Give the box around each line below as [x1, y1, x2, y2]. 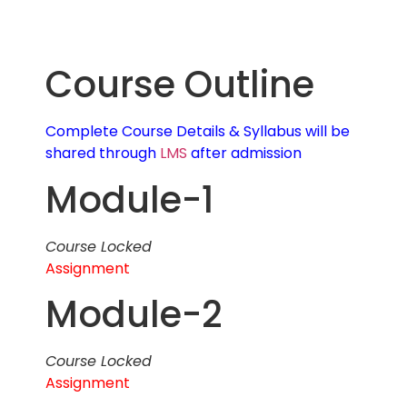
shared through [45, 143, 160, 164]
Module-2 [45, 288, 223, 340]
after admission [187, 143, 302, 164]
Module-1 [45, 174, 214, 225]
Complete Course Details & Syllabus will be [45, 121, 350, 143]
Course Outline [45, 59, 314, 111]
